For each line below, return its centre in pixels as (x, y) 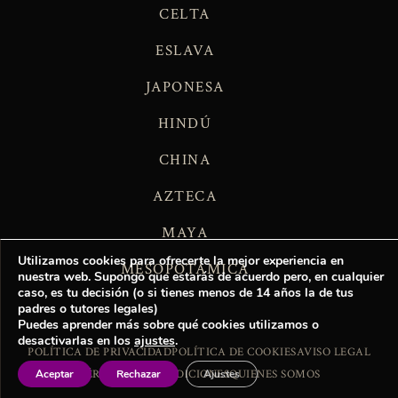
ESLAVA (185, 51)
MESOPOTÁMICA (185, 270)
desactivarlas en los (76, 341)
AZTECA (185, 197)
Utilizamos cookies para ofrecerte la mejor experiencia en (181, 261)
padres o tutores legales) (88, 309)
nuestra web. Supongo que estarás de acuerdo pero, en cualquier (201, 277)
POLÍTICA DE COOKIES (234, 353)
